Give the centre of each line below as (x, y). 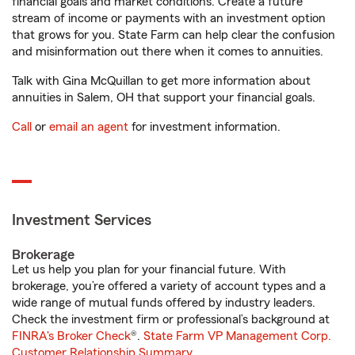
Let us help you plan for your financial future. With (149, 269)
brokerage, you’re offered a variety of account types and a (169, 286)
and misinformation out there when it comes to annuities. (168, 52)
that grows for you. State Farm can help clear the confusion (174, 35)
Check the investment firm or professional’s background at (171, 319)
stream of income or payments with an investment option (169, 18)
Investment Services (82, 220)
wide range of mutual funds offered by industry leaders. (164, 303)
